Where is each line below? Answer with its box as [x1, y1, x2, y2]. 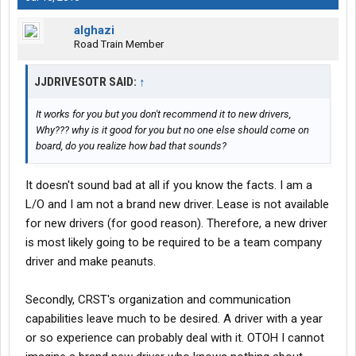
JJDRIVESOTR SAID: [34, 75, 139, 90]
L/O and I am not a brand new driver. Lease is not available [25, 197, 329, 212]
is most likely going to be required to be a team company [25, 235, 322, 250]
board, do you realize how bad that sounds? [36, 140, 226, 153]
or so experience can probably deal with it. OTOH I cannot [25, 331, 324, 346]
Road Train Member [74, 38, 164, 51]
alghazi [74, 23, 114, 38]
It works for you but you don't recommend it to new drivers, [36, 108, 291, 121]
